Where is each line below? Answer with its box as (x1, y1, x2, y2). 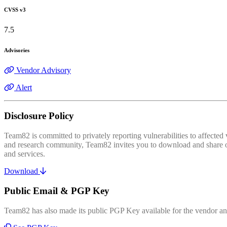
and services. (4, 149, 45, 159)
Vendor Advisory (16, 65, 71, 74)
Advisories (4, 47, 29, 53)
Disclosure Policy (4, 110, 74, 122)
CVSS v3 (4, 6, 26, 13)
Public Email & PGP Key (4, 185, 109, 196)
